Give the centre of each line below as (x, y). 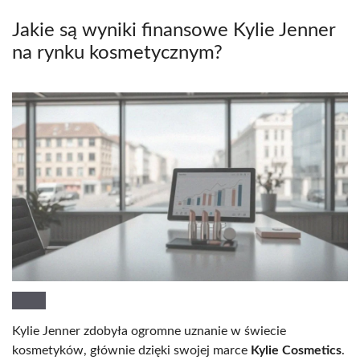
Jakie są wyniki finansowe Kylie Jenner (174, 30)
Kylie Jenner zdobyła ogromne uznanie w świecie (149, 331)
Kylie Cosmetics (296, 351)
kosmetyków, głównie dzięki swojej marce (131, 351)
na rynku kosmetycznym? (117, 53)
